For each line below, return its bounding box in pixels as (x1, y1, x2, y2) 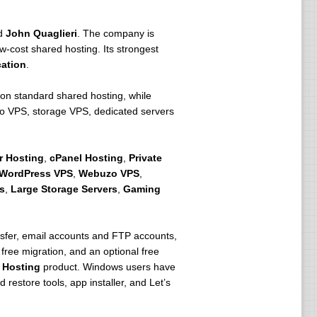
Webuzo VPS (78, 168, 139, 179)
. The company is (76, 28, 154, 39)
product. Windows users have (40, 261, 175, 272)
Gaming (122, 183, 161, 195)
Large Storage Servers (10, 183, 117, 195)
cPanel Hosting (49, 152, 123, 163)
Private (128, 152, 162, 163)
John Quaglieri (5, 28, 77, 39)
